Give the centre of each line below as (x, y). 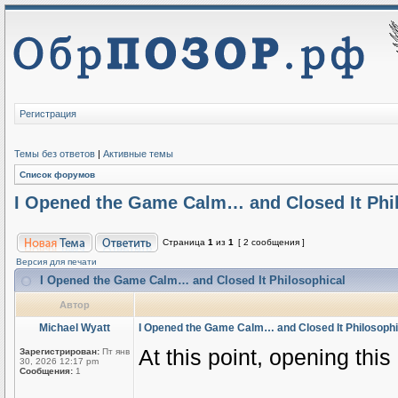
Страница (185, 242)
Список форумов (57, 175)
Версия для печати (56, 262)
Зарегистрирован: (60, 351)
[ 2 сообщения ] (271, 242)
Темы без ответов (55, 154)
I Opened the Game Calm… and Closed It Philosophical (193, 280)
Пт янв (115, 351)
